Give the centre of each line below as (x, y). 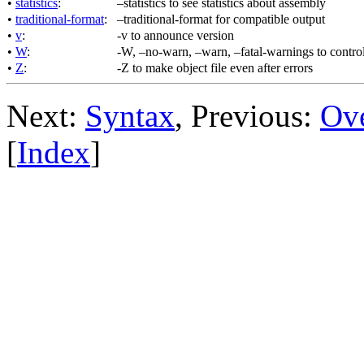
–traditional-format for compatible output (221, 19)
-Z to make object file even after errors (215, 67)
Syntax (130, 115)
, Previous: (247, 115)
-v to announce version (175, 35)
